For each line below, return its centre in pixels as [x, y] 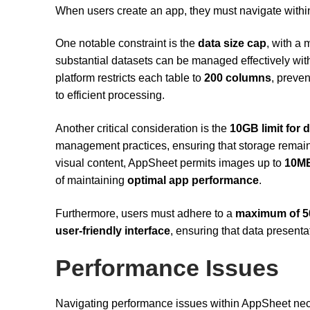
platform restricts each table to [130, 78]
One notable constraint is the [127, 44]
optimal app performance [193, 180]
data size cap [232, 44]
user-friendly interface [113, 230]
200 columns [238, 78]
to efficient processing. [110, 95]
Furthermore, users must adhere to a [145, 213]
